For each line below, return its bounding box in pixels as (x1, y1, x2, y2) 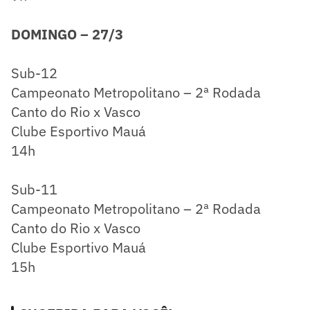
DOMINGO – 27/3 (11, 24, 123, 44)
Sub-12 (11, 63, 57, 82)
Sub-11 (11, 179, 57, 199)
